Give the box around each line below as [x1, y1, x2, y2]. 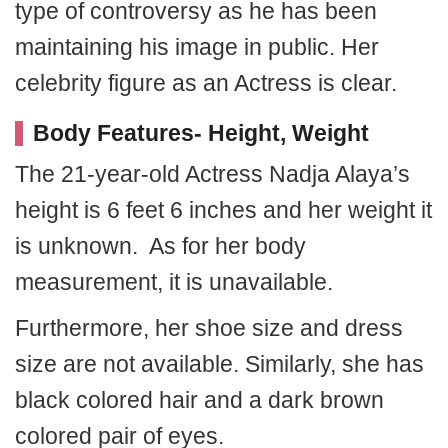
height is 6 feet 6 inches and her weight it [15, 197, 432, 223]
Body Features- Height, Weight [33, 120, 369, 146]
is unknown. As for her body [15, 233, 306, 259]
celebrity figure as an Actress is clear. [15, 70, 397, 96]
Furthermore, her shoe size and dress [15, 315, 403, 341]
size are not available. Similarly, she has [15, 351, 424, 377]
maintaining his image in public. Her [15, 34, 379, 60]
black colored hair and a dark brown [15, 387, 384, 413]
